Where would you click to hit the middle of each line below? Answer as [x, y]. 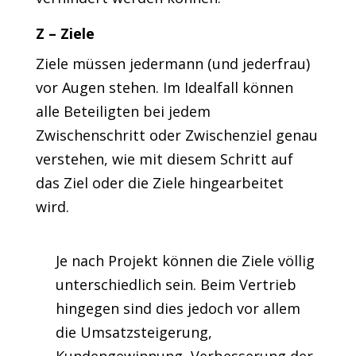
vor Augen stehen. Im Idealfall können [164, 87]
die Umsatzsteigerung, [133, 332]
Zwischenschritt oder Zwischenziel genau [176, 135]
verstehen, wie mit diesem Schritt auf [164, 159]
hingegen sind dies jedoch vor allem [178, 308]
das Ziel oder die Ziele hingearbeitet [159, 183]
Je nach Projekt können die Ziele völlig [185, 261]
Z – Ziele [65, 33]
